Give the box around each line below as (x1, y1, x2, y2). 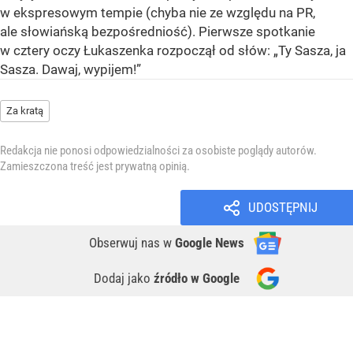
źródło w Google (154, 270, 240, 287)
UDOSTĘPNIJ (247, 199, 318, 216)
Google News (175, 235, 244, 251)
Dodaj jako (94, 270, 154, 287)
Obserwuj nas (89, 235, 163, 251)
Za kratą (6, 105, 43, 117)
